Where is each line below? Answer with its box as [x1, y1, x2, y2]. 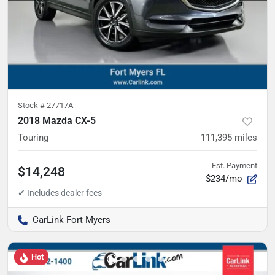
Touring [18, 132, 48, 144]
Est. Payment [212, 161, 257, 171]
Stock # [18, 101, 47, 110]
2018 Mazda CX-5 [18, 115, 96, 127]
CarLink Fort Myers [33, 214, 110, 226]
